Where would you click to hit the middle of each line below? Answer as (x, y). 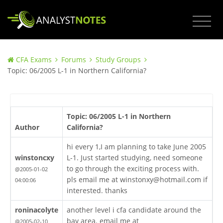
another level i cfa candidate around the (134, 210)
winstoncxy (34, 158)
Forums (74, 60)
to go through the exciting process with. (133, 169)
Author (27, 127)
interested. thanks (97, 191)
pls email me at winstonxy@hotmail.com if (137, 180)
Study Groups (118, 60)
